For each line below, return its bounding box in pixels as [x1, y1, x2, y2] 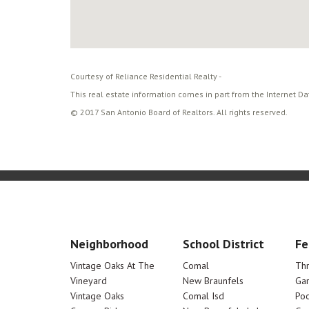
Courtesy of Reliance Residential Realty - [70, 71, 221, 81]
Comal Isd [182, 290, 224, 302]
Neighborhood [70, 236, 148, 252]
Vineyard [70, 275, 107, 287]
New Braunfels [182, 275, 243, 287]
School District [182, 236, 264, 252]
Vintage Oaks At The [70, 259, 154, 272]
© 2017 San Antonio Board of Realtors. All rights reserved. [70, 107, 288, 117]
